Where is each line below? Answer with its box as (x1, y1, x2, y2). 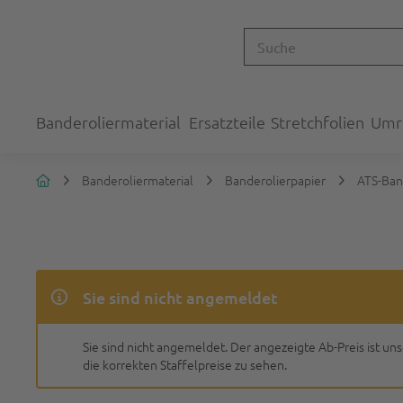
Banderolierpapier (225, 171, 326, 189)
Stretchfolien (271, 112, 364, 132)
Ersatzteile (189, 112, 265, 132)
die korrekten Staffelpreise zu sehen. (83, 355, 287, 373)
